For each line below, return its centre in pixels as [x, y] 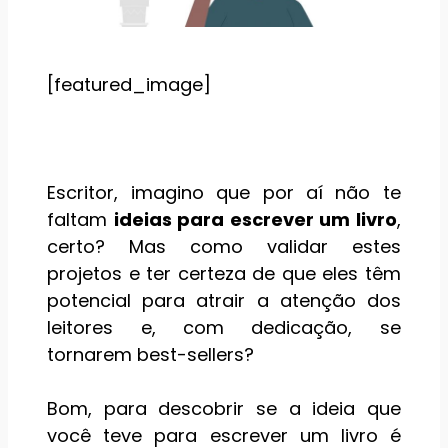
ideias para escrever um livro [255, 220]
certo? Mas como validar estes [224, 247]
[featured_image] [129, 85]
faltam [80, 220]
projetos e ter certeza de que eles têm [224, 274]
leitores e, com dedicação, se [224, 328]
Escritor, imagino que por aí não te [224, 193]
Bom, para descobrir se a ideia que [224, 409]
